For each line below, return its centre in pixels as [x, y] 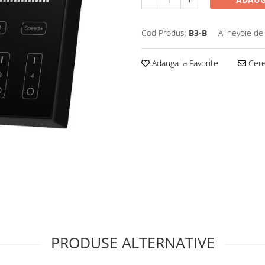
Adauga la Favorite [184, 63]
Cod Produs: [164, 33]
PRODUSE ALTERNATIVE [132, 243]
